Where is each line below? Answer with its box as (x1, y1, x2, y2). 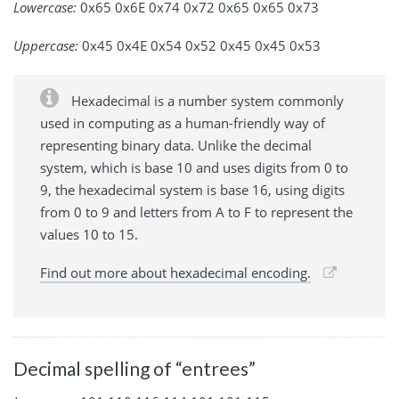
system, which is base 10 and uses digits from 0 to (40, 158, 348, 176)
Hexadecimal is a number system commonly (68, 91, 344, 110)
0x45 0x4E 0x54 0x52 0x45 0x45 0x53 (78, 36, 321, 54)
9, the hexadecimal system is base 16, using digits (40, 180, 345, 199)
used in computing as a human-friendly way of (40, 113, 325, 132)
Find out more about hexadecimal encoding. (40, 263, 311, 281)
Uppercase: (13, 36, 78, 54)
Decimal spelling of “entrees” (13, 356, 256, 379)
